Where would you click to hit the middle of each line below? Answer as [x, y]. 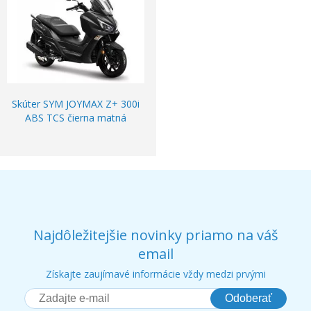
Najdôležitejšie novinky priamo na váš [155, 235]
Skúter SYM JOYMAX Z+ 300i [76, 104]
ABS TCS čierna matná [76, 118]
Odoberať [249, 299]
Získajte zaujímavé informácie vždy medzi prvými [155, 274]
